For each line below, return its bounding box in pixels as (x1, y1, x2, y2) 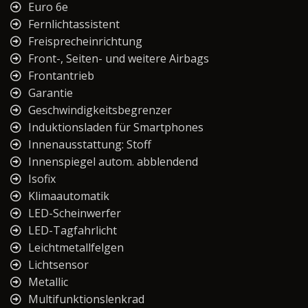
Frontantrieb (28, 68, 94, 84)
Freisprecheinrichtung (28, 34, 142, 49)
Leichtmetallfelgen (28, 240, 124, 256)
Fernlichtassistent (28, 16, 120, 32)
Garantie (28, 85, 73, 101)
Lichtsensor (28, 257, 89, 273)
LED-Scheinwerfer (28, 206, 121, 221)
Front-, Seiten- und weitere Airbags (28, 51, 209, 67)
